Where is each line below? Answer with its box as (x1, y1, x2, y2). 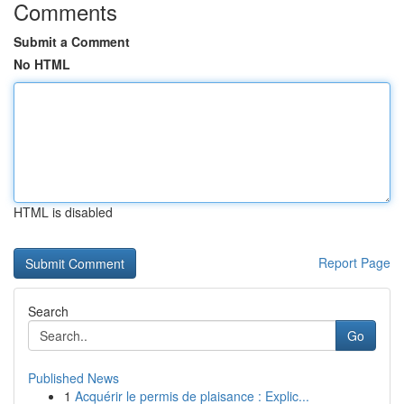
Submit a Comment (14, 32, 130, 50)
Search (28, 302, 69, 320)
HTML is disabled (14, 203, 113, 221)
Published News (28, 369, 119, 387)
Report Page (318, 253, 390, 271)
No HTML (14, 55, 70, 73)
